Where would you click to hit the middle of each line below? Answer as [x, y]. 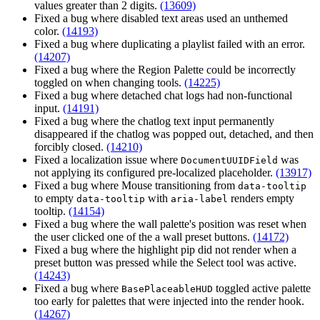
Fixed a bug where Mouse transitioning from [136, 186]
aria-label [199, 199]
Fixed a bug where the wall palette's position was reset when [170, 224]
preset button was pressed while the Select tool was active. [165, 263]
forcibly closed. [70, 147]
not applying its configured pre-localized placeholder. [155, 173]
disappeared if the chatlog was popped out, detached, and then [174, 134]
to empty [55, 199]
